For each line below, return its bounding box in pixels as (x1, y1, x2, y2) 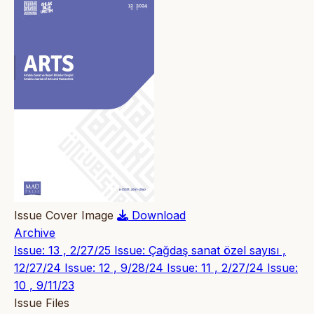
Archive (14, 225, 55, 240)
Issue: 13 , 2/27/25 (14, 243, 114, 257)
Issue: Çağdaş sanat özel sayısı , (114, 243, 286, 257)
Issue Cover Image (14, 207, 114, 222)
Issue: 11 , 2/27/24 (167, 260, 267, 275)
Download (132, 207, 186, 222)
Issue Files (14, 295, 69, 310)
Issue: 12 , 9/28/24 (64, 260, 167, 275)
